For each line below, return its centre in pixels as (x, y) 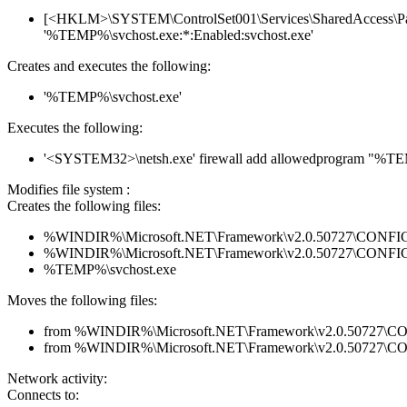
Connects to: (43, 395)
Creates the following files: (84, 206)
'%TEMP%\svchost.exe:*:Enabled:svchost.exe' (179, 35)
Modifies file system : (69, 190)
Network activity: (57, 379)
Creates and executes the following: (109, 66)
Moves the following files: (82, 301)
